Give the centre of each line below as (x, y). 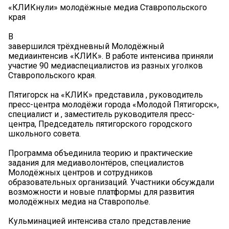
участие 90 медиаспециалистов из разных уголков (106, 66)
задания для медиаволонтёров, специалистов (96, 163)
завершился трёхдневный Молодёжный (86, 47)
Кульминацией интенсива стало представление (99, 221)
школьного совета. (44, 134)
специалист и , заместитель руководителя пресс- (101, 114)
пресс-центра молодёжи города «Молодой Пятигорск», (113, 105)
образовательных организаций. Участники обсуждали (111, 182)
